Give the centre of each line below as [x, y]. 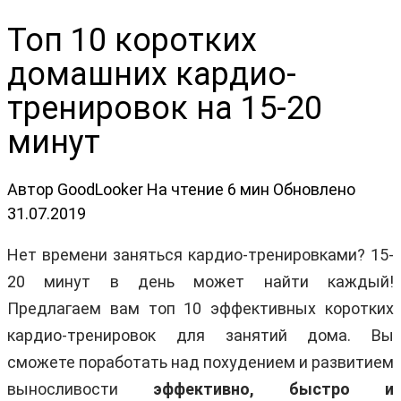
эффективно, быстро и [273, 388]
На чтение [185, 189]
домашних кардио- [152, 74]
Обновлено [314, 189]
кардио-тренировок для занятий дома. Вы [200, 335]
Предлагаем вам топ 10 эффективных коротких [200, 308]
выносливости [80, 388]
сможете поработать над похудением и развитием [200, 362]
